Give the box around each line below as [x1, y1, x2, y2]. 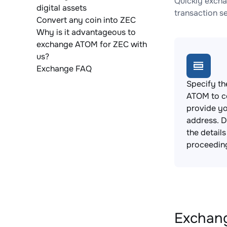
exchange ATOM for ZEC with [36, 39, 147, 50]
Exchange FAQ [36, 63, 92, 74]
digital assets [36, 3, 87, 13]
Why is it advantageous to [36, 27, 136, 37]
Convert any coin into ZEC [36, 15, 136, 25]
